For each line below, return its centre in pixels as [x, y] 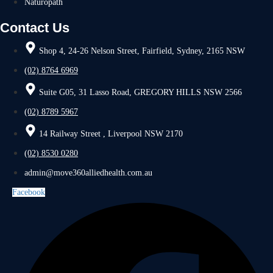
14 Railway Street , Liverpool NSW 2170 [111, 133]
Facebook [29, 192]
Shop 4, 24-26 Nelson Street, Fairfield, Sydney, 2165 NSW [142, 51]
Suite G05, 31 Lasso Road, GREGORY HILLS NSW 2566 [140, 92]
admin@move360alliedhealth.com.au [88, 172]
